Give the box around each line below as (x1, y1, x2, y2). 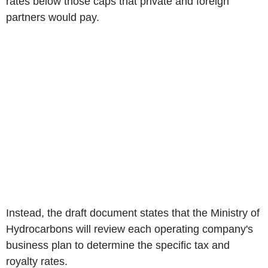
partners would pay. (6, 11, 99, 23)
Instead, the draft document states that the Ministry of (6, 206, 260, 219)
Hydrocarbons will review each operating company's (6, 223, 253, 235)
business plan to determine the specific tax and (6, 239, 230, 251)
